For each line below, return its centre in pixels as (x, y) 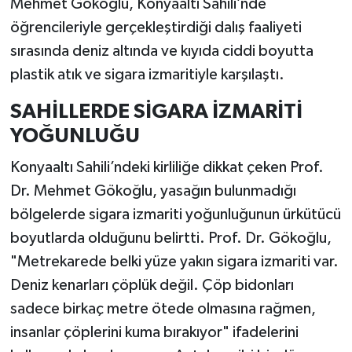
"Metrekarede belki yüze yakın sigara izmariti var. (174, 261)
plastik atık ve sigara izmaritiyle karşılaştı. (147, 75)
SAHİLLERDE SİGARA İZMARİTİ (156, 112)
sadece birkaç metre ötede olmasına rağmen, (163, 308)
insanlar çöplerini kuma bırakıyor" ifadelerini (154, 332)
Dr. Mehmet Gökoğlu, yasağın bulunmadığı (153, 191)
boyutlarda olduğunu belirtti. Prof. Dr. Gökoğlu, (170, 238)
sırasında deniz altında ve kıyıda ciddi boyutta (161, 51)
